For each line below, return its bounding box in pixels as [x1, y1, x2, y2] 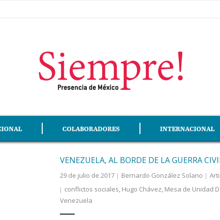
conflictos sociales [64, 185, 119, 193]
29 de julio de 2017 [59, 171, 114, 180]
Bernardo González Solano [121, 171, 203, 180]
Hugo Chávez [121, 185, 162, 193]
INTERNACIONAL [160, 124, 215, 133]
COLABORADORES [62, 124, 120, 133]
